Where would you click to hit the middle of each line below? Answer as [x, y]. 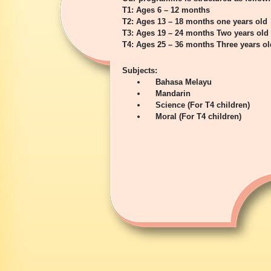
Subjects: [140, 71]
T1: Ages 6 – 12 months [166, 10]
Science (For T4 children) [203, 105]
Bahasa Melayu [184, 82]
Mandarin [173, 94]
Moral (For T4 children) [198, 117]
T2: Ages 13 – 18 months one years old [195, 22]
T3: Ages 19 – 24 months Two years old [195, 33]
